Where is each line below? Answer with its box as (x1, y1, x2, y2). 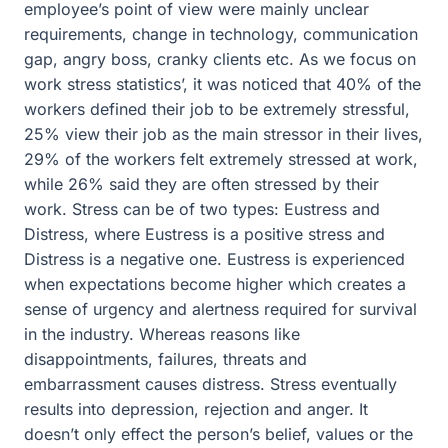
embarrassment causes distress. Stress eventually (24, 374, 397, 394)
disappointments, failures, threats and (24, 349, 307, 369)
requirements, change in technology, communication (24, 24, 418, 44)
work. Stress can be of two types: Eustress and (24, 199, 380, 219)
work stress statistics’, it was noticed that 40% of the (24, 74, 421, 94)
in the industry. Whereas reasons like (24, 324, 300, 344)
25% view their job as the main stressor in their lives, (24, 124, 423, 144)
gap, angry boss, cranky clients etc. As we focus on (24, 49, 416, 69)
